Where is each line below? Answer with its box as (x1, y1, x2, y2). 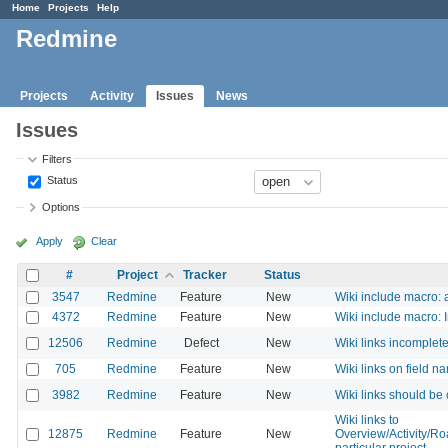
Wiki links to (335, 412, 399, 427)
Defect (183, 335, 219, 350)
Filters (42, 152, 73, 165)
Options (42, 201, 81, 214)
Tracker (183, 267, 227, 282)
